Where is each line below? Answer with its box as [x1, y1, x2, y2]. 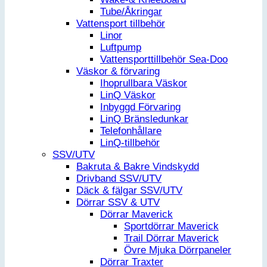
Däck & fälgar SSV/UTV [76, 185, 182, 197]
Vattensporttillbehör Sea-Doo [100, 54, 228, 66]
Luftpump [100, 42, 141, 54]
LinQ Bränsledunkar [100, 113, 188, 125]
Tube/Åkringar [100, 6, 162, 18]
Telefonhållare [100, 125, 162, 137]
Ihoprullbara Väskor [100, 77, 187, 89]
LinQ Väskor [100, 89, 156, 101]
